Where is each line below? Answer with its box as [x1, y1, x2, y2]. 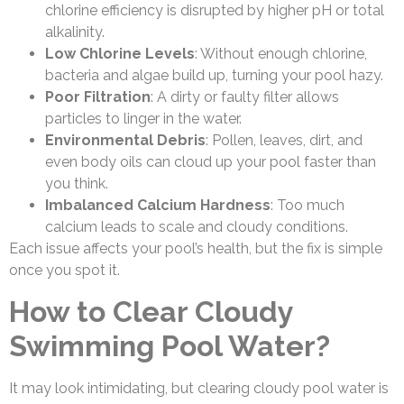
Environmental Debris [45, 132, 206, 150]
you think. [45, 175, 108, 193]
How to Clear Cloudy [9, 294, 293, 328]
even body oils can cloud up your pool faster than [45, 153, 376, 171]
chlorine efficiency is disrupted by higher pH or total [45, 2, 384, 20]
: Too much [271, 197, 344, 215]
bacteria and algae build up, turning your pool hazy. [45, 67, 383, 85]
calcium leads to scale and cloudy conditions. [45, 218, 348, 236]
